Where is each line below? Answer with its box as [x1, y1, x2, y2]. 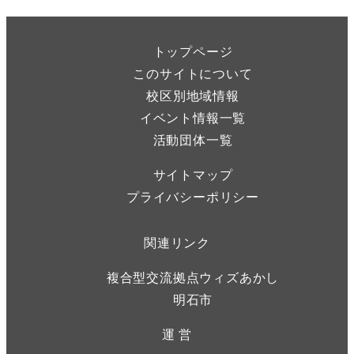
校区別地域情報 [146, 85, 239, 104]
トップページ [153, 41, 233, 60]
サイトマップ [153, 164, 233, 183]
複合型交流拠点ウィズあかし [106, 267, 280, 286]
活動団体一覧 [153, 130, 233, 149]
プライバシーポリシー [126, 186, 259, 205]
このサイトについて [133, 63, 253, 82]
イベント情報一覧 [139, 107, 247, 126]
